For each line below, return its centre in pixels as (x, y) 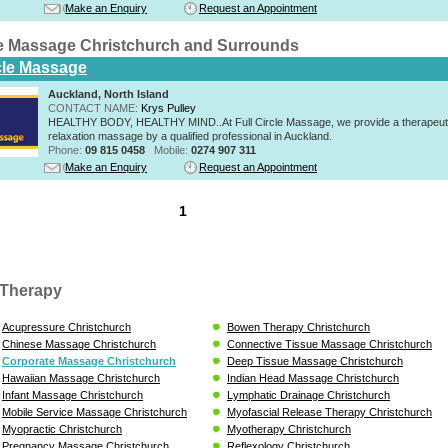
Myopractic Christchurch (62, 428)
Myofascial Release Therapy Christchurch (329, 411)
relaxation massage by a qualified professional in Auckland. (190, 135)
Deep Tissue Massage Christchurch (315, 360)
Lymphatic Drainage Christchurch (308, 394)
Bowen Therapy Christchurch (298, 326)
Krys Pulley (168, 107)
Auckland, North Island (108, 93)
